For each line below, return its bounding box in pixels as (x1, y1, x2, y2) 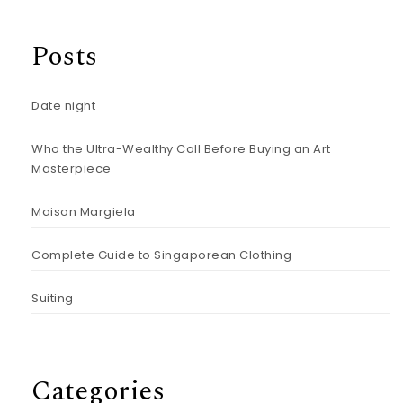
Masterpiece (31, 159, 112, 177)
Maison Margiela (31, 202, 136, 220)
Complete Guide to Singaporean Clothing (31, 246, 291, 264)
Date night (31, 96, 95, 114)
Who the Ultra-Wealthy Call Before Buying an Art (31, 139, 331, 157)
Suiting (31, 289, 74, 307)
